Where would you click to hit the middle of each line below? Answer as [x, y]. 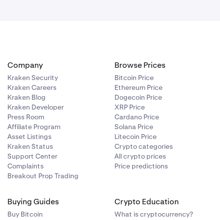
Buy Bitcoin [25, 214]
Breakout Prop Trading [43, 176]
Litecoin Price [136, 137]
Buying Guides [33, 202]
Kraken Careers [32, 87]
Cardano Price [137, 117]
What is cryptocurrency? [154, 214]
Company [25, 65]
